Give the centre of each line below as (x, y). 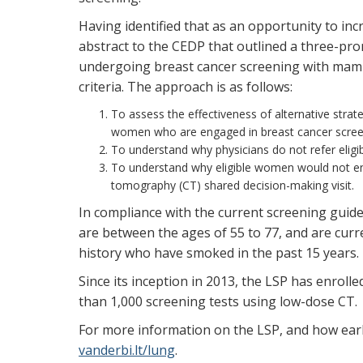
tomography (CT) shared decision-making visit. (233, 185)
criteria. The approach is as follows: (186, 87)
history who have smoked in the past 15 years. (219, 253)
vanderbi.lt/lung (127, 350)
